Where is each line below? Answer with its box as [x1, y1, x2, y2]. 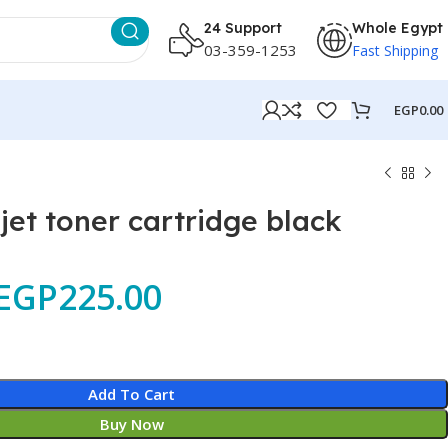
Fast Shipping [352, 40, 438, 60]
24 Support [204, 18, 282, 37]
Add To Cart [88, 384, 176, 404]
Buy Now [99, 414, 164, 434]
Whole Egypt [352, 18, 443, 37]
